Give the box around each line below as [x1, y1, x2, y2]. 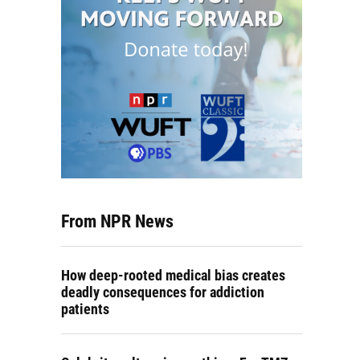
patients [61, 301, 109, 317]
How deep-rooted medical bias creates [61, 267, 285, 284]
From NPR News [61, 211, 174, 231]
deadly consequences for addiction [61, 284, 264, 301]
